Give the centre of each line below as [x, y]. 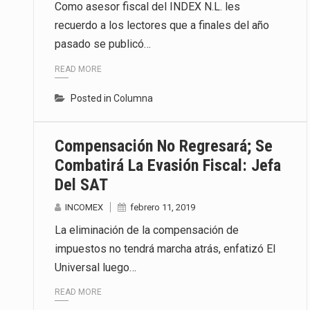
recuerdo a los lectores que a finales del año [162, 26]
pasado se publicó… [103, 44]
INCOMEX [84, 207]
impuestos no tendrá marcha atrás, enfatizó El [165, 248]
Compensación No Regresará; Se [164, 146]
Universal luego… [95, 267]
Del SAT [81, 184]
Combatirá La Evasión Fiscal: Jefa [168, 165]
